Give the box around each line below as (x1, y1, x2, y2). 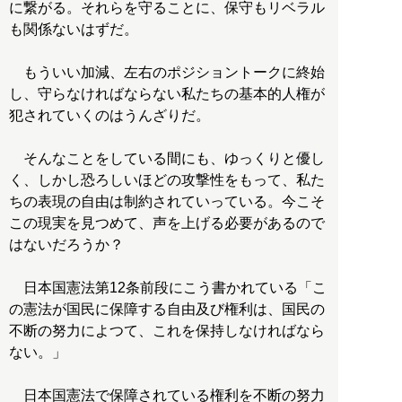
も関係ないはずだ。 (9, 21, 138, 37)
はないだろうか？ (9, 236, 124, 252)
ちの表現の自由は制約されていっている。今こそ (9, 193, 325, 209)
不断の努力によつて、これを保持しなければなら (9, 322, 325, 338)
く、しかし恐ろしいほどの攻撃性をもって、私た (9, 171, 325, 188)
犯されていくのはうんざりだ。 (9, 107, 210, 123)
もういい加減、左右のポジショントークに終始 (9, 64, 325, 80)
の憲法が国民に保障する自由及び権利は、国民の (9, 301, 325, 317)
